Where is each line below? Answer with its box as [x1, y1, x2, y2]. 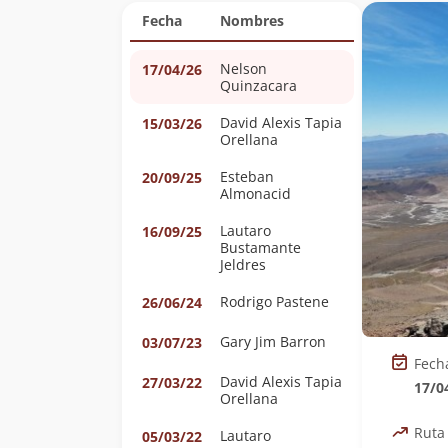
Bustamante [220, 238, 301, 257]
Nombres [220, 11, 284, 30]
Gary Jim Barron [220, 332, 326, 351]
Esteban [220, 167, 274, 186]
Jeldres [220, 255, 266, 274]
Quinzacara [220, 76, 297, 95]
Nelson [220, 59, 267, 78]
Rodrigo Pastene [276, 292, 329, 311]
